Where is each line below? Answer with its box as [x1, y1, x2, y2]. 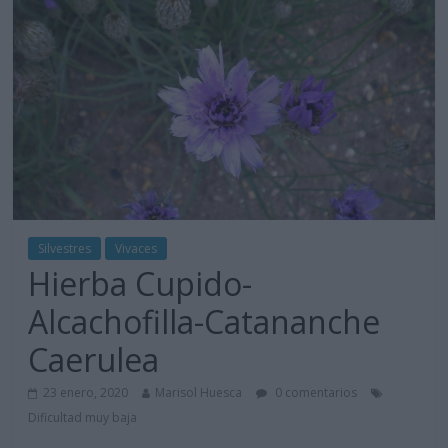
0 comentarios [272, 384, 358, 402]
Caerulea [28, 338, 160, 382]
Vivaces [115, 240, 158, 258]
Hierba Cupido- [28, 262, 253, 306]
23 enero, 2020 [43, 384, 129, 402]
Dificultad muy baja [28, 409, 138, 427]
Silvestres [38, 240, 92, 258]
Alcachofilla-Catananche [28, 300, 381, 344]
